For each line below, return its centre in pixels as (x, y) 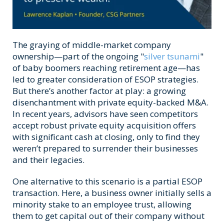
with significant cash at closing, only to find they (106, 137)
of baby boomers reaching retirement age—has (106, 68)
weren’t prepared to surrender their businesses (105, 148)
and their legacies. (48, 160)
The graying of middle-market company (92, 45)
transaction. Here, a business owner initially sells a (112, 193)
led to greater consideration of (72, 79)
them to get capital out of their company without (108, 216)
